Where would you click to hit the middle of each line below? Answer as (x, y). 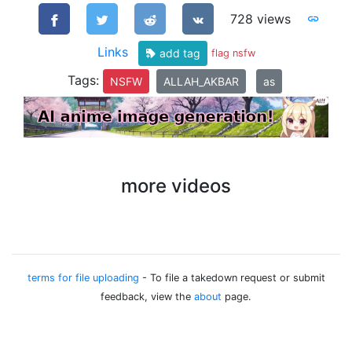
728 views (260, 19)
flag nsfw (233, 53)
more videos (176, 185)
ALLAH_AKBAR (201, 81)
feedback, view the (147, 296)
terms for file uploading (83, 277)
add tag (178, 53)
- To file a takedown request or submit (232, 277)
